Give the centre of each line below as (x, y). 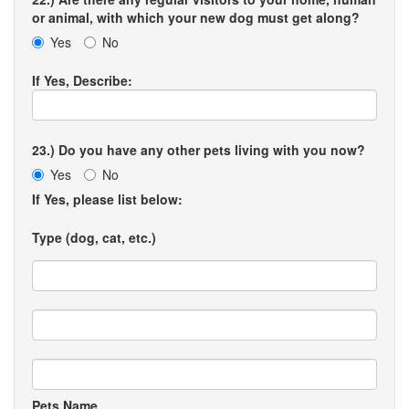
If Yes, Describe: (82, 80)
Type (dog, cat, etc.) (94, 237)
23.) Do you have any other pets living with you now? (199, 150)
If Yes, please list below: (107, 199)
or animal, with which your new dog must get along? (196, 17)
